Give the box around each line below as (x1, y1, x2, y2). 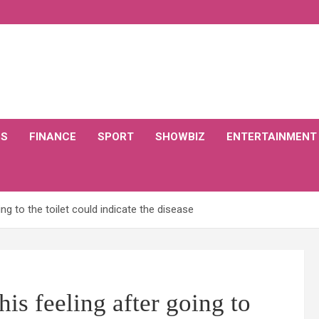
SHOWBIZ (155, 130, 205, 143)
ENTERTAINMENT (226, 130, 317, 143)
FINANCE (29, 130, 76, 143)
